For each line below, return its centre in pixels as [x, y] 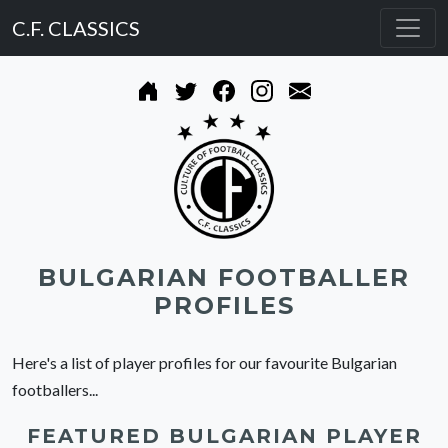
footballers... [55, 390]
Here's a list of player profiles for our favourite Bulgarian [204, 363]
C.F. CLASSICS [76, 27]
